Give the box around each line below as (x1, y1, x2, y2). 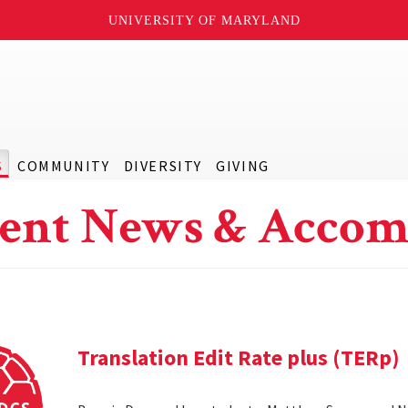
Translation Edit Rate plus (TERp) (77, 343, 401, 372)
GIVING (216, 157, 270, 175)
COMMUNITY (16, 157, 110, 175)
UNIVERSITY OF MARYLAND (107, 13, 301, 27)
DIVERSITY (123, 157, 202, 175)
